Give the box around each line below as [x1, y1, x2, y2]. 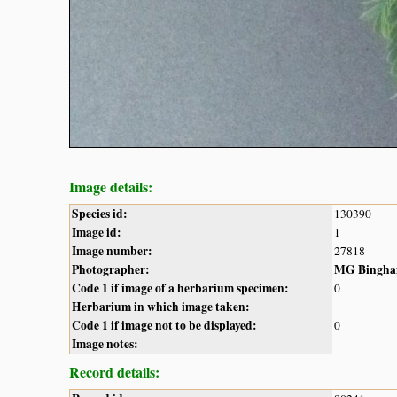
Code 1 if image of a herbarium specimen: [72, 279, 289, 298]
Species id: [72, 205, 128, 223]
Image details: [69, 176, 152, 198]
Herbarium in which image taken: [72, 298, 250, 316]
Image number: [72, 242, 152, 261]
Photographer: [72, 261, 150, 279]
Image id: [72, 223, 121, 242]
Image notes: [72, 335, 138, 354]
